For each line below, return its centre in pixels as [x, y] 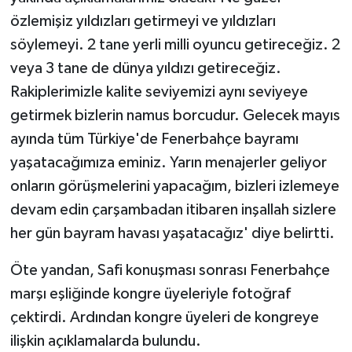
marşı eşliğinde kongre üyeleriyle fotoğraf [150, 293]
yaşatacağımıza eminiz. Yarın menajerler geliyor [168, 162]
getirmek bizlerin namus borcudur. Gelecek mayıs [175, 115]
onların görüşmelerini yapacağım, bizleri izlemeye [174, 186]
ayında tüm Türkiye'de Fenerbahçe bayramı [154, 139]
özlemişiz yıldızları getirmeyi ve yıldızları [143, 21]
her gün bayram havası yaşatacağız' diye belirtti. [172, 233]
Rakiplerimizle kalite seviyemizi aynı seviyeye [159, 92]
